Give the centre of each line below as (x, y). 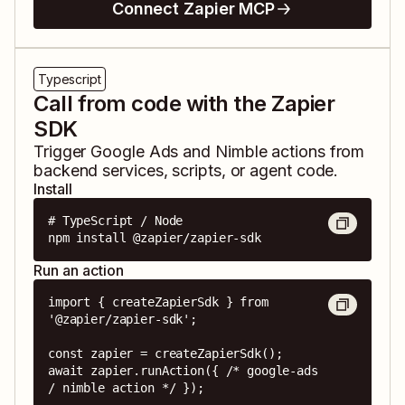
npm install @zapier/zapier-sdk (155, 238)
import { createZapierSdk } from (158, 302)
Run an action (79, 271)
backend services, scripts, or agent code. (186, 171)
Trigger (62, 152)
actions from (316, 152)
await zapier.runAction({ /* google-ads (183, 371)
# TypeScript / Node (116, 221)
